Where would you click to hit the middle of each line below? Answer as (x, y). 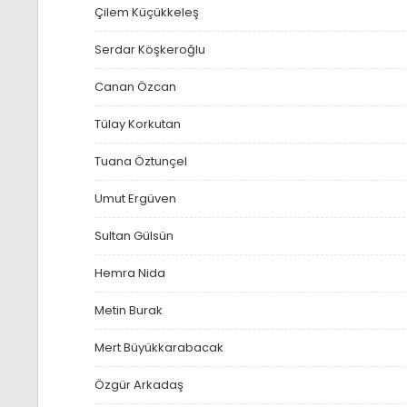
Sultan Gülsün (134, 236)
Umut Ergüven (135, 199)
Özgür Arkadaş (139, 385)
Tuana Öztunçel (140, 162)
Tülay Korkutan (137, 124)
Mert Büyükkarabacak (159, 348)
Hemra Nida (129, 273)
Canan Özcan (135, 87)
